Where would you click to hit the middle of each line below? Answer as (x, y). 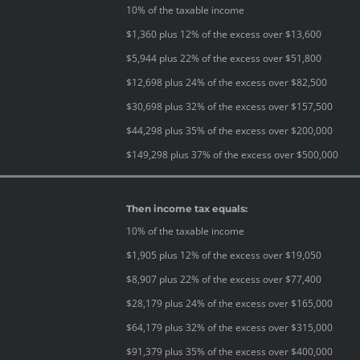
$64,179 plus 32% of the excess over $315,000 (229, 327)
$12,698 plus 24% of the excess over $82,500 (227, 82)
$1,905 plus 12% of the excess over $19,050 (224, 255)
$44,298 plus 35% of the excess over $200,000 (229, 130)
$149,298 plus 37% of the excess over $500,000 (232, 154)
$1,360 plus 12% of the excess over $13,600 (224, 34)
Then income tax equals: (187, 208)
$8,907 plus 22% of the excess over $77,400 (224, 279)
